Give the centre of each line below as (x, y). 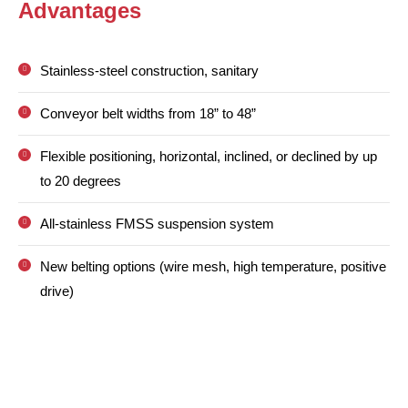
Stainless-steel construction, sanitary (149, 70)
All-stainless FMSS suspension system (157, 223)
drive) (57, 291)
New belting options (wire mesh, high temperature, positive (213, 266)
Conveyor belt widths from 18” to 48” (148, 113)
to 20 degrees (81, 180)
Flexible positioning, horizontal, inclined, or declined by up (209, 156)
